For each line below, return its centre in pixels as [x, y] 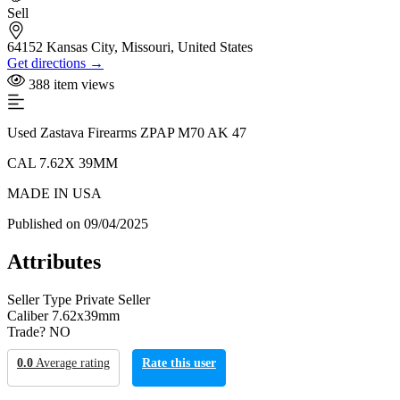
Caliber [28, 315]
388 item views [70, 84]
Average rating [73, 362]
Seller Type [39, 299]
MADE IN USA [54, 193]
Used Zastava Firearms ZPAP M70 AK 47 [127, 132]
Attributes [54, 261]
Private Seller [112, 299]
